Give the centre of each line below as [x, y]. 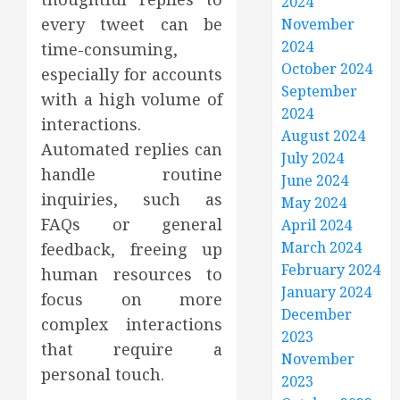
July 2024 [313, 158]
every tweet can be [132, 24]
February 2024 [331, 270]
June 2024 [315, 180]
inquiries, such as [132, 199]
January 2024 [327, 292]
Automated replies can [132, 149]
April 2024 [317, 225]
